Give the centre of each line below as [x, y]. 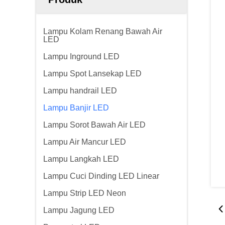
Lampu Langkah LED [81, 159]
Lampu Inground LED [81, 57]
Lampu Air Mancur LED [85, 142]
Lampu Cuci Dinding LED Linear [101, 176]
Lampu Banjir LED [76, 108]
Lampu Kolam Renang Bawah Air [103, 31]
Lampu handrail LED [80, 91]
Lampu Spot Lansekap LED [92, 74]
